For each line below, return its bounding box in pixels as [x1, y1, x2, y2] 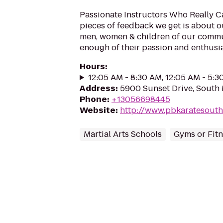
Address [80, 83, 115, 94]
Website [80, 105, 115, 116]
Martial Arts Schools [84, 128, 162, 140]
